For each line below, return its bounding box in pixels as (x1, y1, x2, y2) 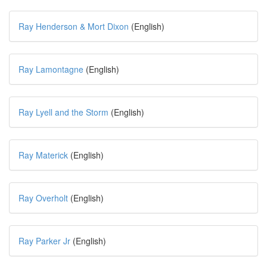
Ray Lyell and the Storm (18, 106, 108, 118)
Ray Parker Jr (18, 235, 70, 247)
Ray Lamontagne (18, 63, 83, 75)
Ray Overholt (18, 192, 68, 204)
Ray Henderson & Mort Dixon (18, 20, 129, 32)
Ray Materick (18, 149, 68, 161)
